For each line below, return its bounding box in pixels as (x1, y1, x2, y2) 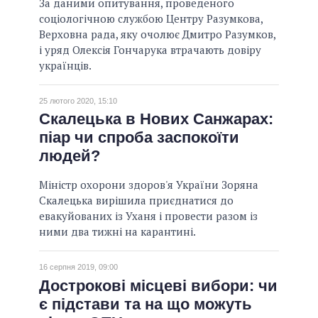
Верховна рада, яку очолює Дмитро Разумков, (39, 26, 275, 41)
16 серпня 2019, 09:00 (39, 263, 118, 272)
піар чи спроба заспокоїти (39, 128, 239, 147)
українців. (39, 57, 92, 72)
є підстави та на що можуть (39, 295, 252, 313)
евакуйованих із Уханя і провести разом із (39, 209, 258, 224)
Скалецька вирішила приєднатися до (39, 193, 234, 208)
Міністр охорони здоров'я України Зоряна (39, 177, 258, 192)
